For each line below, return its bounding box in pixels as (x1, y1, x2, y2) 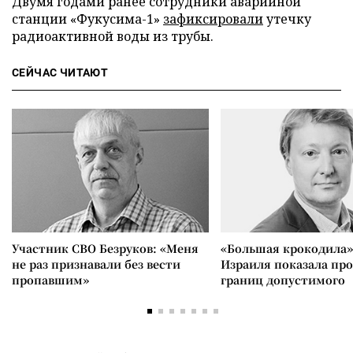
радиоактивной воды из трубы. (12, 28, 214, 45)
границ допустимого (221, 272, 345, 288)
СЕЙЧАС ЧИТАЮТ (12, 66, 109, 79)
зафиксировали (163, 10, 263, 28)
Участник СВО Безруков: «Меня (12, 240, 199, 256)
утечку (263, 10, 311, 28)
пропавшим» (12, 272, 89, 288)
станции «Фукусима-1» (12, 10, 163, 28)
